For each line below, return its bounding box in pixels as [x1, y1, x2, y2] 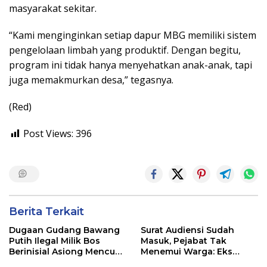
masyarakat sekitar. [9, 2, 97, 15]
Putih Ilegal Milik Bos [9, 235, 100, 247]
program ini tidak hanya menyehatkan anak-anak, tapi [9, 58, 252, 72]
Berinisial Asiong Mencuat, [9, 246, 126, 257]
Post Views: [23, 127, 73, 141]
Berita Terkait [9, 205, 84, 219]
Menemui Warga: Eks [141, 246, 232, 257]
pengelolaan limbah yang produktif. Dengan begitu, [9, 44, 241, 57]
